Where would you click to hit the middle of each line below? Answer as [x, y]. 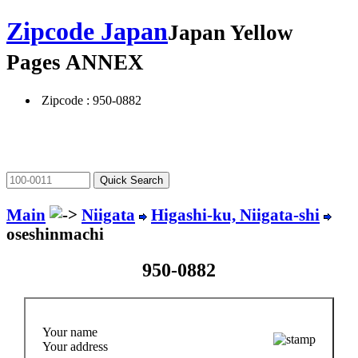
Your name [70, 332]
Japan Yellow [231, 33]
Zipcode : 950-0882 [90, 100]
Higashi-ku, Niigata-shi [235, 214]
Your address [75, 347]
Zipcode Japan [87, 32]
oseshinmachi [55, 233]
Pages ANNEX [75, 63]
